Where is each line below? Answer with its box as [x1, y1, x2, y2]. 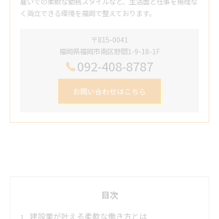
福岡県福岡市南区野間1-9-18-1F [59, 46, 160, 57]
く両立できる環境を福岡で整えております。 [20, 8, 156, 19]
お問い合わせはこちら [73, 86, 146, 97]
